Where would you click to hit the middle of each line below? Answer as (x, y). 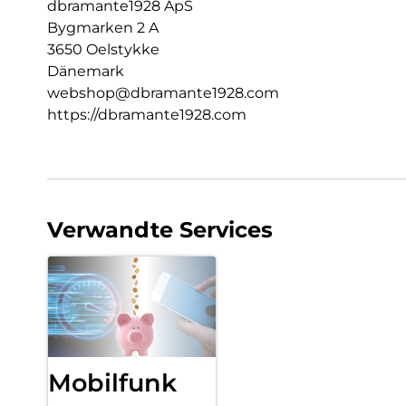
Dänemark (86, 72)
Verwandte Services (160, 230)
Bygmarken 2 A (103, 28)
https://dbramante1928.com (147, 115)
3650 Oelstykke (103, 50)
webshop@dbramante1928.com (163, 93)
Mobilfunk (112, 383)
